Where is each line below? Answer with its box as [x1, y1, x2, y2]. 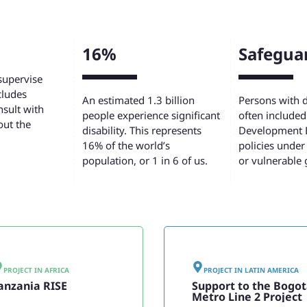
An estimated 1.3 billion [82, 93, 195, 108]
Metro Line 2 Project [192, 288, 302, 304]
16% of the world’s [82, 138, 170, 153]
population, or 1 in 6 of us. [82, 153, 208, 168]
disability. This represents [82, 123, 201, 138]
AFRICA [44, 265, 69, 275]
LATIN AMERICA [245, 265, 299, 275]
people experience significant [82, 108, 220, 123]
